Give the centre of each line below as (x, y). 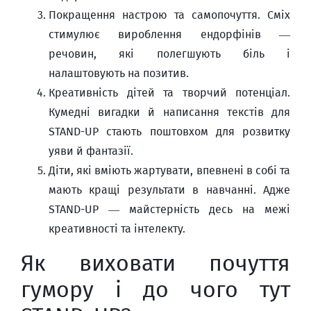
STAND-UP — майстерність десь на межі (169, 209)
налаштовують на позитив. (119, 73)
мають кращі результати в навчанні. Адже (169, 190)
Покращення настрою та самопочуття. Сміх (169, 15)
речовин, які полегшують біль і (169, 54)
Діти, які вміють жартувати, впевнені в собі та (169, 170)
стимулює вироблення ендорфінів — (169, 34)
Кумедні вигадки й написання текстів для (169, 112)
